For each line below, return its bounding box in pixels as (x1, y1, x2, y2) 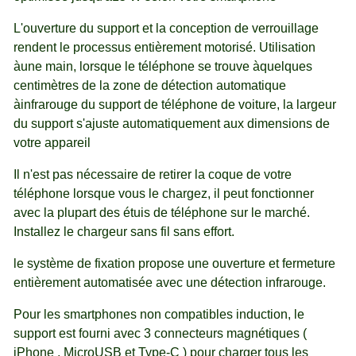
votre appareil (14, 136, 91, 150)
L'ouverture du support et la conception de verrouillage (14, 21, 319, 36)
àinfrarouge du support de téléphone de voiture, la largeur (14, 98, 336, 112)
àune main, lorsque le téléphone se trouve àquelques (14, 60, 312, 74)
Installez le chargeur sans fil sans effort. (14, 225, 238, 239)
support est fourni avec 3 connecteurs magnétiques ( (14, 327, 307, 341)
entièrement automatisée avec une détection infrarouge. (14, 276, 329, 290)
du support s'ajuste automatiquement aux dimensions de (14, 117, 330, 131)
